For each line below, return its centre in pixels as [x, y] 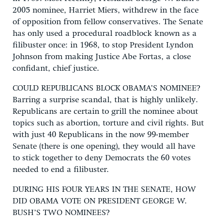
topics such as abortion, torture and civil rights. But [108, 123]
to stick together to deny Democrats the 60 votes [102, 158]
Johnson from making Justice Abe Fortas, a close [102, 57]
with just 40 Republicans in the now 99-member [101, 135]
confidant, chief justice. [56, 68]
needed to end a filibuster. [61, 170]
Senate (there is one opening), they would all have [104, 146]
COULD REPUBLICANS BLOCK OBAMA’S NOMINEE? [106, 88]
